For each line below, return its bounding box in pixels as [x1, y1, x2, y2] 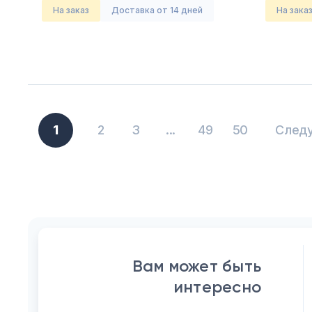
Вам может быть [132, 256, 261, 276]
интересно [173, 276, 261, 297]
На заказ [59, 5, 89, 15]
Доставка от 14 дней [111, 5, 203, 15]
